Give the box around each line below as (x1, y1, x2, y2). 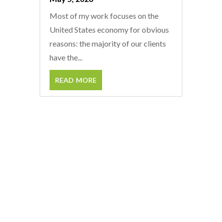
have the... (50, 53, 82, 62)
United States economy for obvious (50, 25, 169, 35)
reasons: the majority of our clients (50, 39, 166, 49)
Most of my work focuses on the (50, 11, 159, 21)
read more (55, 73, 97, 85)
